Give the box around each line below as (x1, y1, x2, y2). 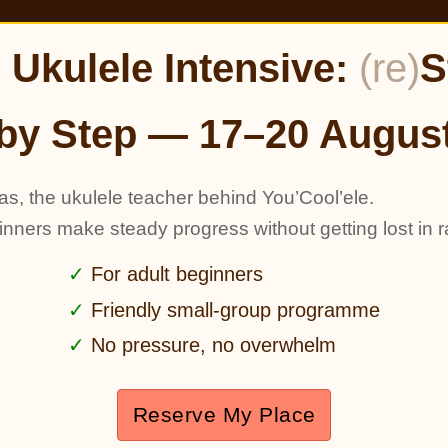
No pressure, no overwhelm (85, 334, 336, 357)
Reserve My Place (132, 403, 316, 427)
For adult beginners (85, 263, 263, 286)
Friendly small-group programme (85, 298, 380, 321)
